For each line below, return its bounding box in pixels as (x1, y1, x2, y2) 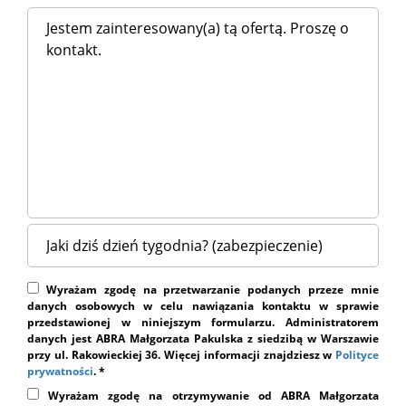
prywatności (27, 363, 93, 379)
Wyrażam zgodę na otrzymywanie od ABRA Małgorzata (39, 388, 379, 403)
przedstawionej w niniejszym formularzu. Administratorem (27, 314, 379, 330)
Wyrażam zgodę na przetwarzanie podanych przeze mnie (39, 282, 379, 297)
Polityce (335, 347, 379, 362)
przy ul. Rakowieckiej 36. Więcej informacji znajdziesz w (27, 347, 335, 362)
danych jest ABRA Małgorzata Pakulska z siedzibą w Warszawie (27, 331, 379, 346)
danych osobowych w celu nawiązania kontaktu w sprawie (27, 298, 379, 314)
